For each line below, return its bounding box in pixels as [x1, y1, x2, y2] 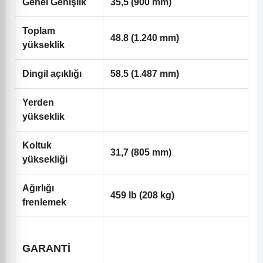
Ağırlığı [22, 183, 54, 194]
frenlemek [22, 197, 66, 208]
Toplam [22, 26, 55, 36]
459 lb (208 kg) [110, 190, 174, 201]
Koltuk [22, 140, 52, 151]
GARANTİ [22, 242, 70, 255]
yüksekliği [22, 154, 68, 165]
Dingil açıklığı [22, 69, 82, 79]
